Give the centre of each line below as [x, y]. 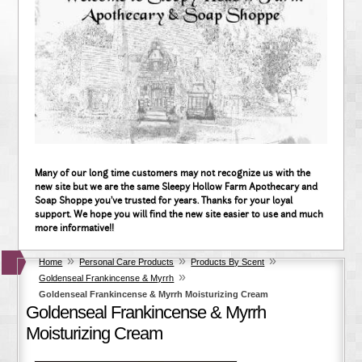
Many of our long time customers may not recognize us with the [173, 173]
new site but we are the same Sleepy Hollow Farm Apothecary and [177, 187]
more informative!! [75, 228]
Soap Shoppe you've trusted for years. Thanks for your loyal [164, 200]
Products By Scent [228, 262]
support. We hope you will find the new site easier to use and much [179, 214]
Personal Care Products [127, 262]
